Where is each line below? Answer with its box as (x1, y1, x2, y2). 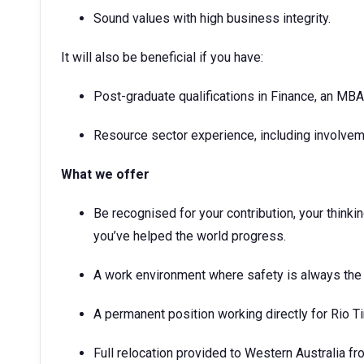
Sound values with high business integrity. (93, 11, 331, 26)
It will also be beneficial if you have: (61, 50, 263, 65)
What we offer (61, 167, 149, 182)
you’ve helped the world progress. (93, 228, 286, 244)
